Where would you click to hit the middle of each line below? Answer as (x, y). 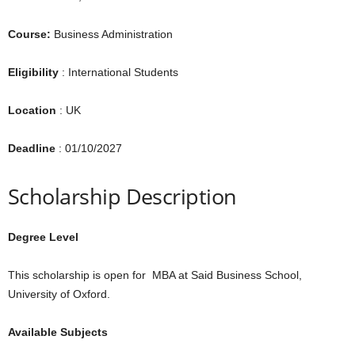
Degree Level (43, 237)
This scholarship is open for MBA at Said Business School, (155, 275)
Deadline (32, 148)
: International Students (118, 72)
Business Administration (112, 34)
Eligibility (33, 72)
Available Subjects (58, 332)
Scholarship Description (122, 196)
